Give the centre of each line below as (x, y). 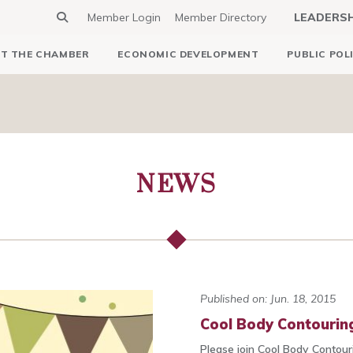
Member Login (124, 17)
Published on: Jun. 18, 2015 (268, 299)
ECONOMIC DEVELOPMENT (188, 54)
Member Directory (221, 17)
